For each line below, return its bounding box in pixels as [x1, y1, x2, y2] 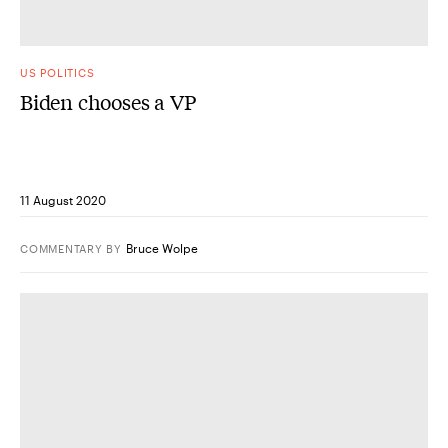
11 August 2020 [20, 192, 106, 207]
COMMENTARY [20, 241, 103, 255]
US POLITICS [20, 65, 95, 79]
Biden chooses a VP [20, 87, 196, 115]
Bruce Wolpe [126, 240, 199, 255]
